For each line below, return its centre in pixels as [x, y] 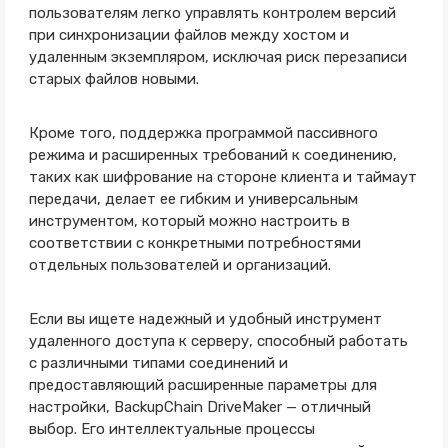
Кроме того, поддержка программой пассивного [203, 133]
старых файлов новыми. [113, 79]
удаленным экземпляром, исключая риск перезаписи [217, 57]
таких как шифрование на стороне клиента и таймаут [222, 177]
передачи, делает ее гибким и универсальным [193, 199]
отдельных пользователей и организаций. [179, 265]
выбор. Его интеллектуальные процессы [171, 429]
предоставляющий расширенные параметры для [202, 385]
